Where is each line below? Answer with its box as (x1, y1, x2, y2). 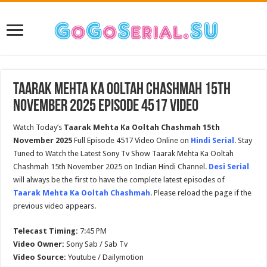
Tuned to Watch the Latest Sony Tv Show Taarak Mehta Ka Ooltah (13, 149, 234, 158)
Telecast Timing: (13, 226, 79, 235)
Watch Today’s (13, 123, 64, 132)
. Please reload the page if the (150, 188, 252, 197)
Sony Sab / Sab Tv (64, 240, 128, 249)
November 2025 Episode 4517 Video (13, 98, 199, 115)
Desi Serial (209, 162, 250, 171)
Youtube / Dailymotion (66, 253, 144, 262)
